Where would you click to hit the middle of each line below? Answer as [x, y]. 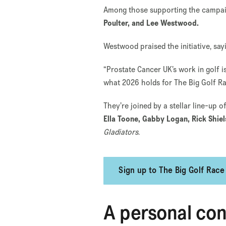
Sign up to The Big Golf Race [172, 171]
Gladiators [121, 132]
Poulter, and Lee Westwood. [151, 23]
